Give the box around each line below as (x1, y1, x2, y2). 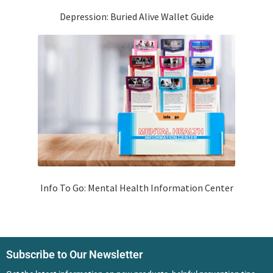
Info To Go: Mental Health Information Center (40, 181, 233, 194)
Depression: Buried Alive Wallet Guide (59, 10, 214, 23)
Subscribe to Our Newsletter (6, 248, 143, 261)
